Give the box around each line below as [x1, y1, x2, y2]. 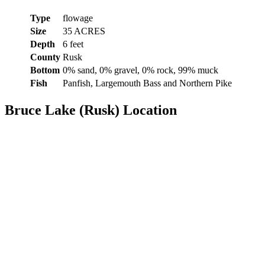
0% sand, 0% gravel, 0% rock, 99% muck [63, 64, 218, 75]
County [30, 51, 60, 62]
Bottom [30, 64, 60, 75]
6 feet [63, 38, 83, 49]
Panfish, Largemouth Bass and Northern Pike [63, 77, 232, 88]
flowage [63, 12, 93, 23]
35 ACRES [63, 25, 105, 36]
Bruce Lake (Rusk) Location [5, 102, 177, 118]
